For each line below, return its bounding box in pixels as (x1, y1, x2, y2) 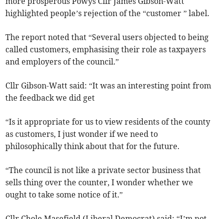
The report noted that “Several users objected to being (5, 32, 209, 43)
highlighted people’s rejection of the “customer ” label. (5, 8, 210, 19)
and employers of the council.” (5, 57, 119, 67)
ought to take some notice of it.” (5, 190, 123, 200)
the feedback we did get (5, 93, 95, 103)
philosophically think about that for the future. (5, 141, 180, 152)
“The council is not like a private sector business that (5, 165, 201, 175)
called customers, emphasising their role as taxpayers (5, 44, 206, 55)
